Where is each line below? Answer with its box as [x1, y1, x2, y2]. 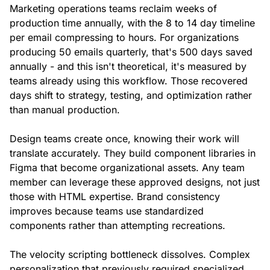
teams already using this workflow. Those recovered [10, 75, 248, 87]
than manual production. [10, 104, 120, 116]
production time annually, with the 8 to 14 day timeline [10, 17, 255, 30]
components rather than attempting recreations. [10, 219, 225, 232]
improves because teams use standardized [10, 205, 204, 218]
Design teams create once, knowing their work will [10, 133, 239, 145]
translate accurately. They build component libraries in [10, 147, 256, 160]
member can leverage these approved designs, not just [10, 176, 260, 189]
